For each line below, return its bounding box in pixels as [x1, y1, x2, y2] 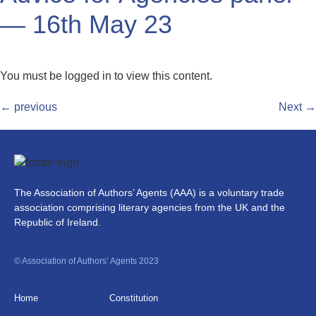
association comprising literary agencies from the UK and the [14, 202, 285, 214]
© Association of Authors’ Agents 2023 [14, 255, 159, 266]
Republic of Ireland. [14, 217, 101, 229]
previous [11, 100, 57, 113]
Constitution [109, 293, 158, 304]
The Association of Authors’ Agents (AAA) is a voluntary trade [14, 187, 284, 199]
